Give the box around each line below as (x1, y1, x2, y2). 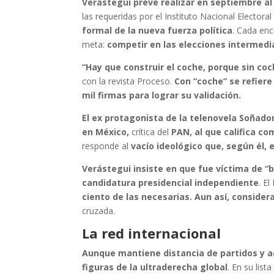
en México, (82, 125, 130, 138)
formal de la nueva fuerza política (82, 24, 233, 36)
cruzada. (82, 204, 116, 217)
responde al (82, 139, 129, 152)
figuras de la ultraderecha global (82, 261, 228, 273)
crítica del (129, 125, 172, 138)
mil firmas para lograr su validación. (82, 89, 242, 101)
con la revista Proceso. (82, 75, 175, 87)
